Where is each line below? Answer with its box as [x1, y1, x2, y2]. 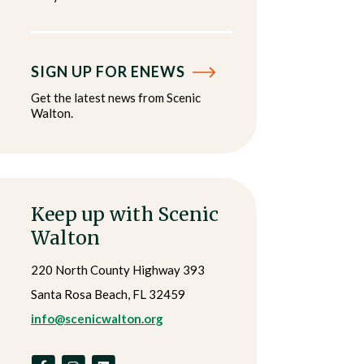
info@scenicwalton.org [31, 311, 163, 326]
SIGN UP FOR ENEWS [31, 63, 188, 80]
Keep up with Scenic [31, 202, 219, 226]
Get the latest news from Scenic [31, 90, 201, 105]
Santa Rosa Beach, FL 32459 [31, 287, 185, 301]
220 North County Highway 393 [31, 262, 205, 277]
